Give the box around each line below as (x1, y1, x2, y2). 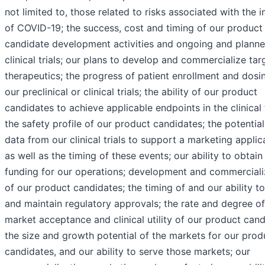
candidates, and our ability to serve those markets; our (5, 245, 250, 257)
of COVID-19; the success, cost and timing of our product (5, 21, 263, 34)
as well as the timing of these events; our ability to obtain (5, 149, 263, 161)
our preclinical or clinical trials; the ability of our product (5, 85, 257, 98)
